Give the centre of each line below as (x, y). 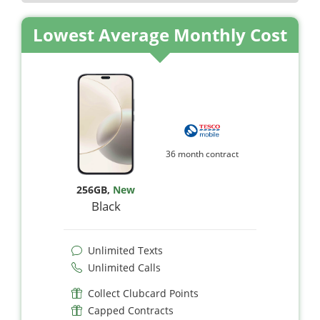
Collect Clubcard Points (143, 293)
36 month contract (202, 154)
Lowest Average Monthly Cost (160, 34)
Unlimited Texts (125, 250)
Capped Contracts (131, 310)
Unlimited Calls (124, 267)
